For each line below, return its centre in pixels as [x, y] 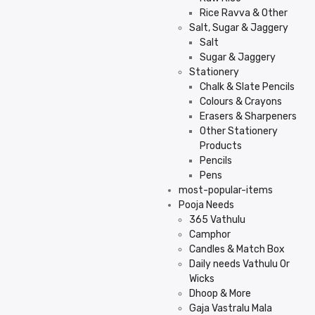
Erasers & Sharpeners [248, 116]
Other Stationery [239, 131]
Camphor [210, 234]
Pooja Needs [206, 205]
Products [221, 146]
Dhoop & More [220, 294]
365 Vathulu [217, 220]
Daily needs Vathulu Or [239, 264]
